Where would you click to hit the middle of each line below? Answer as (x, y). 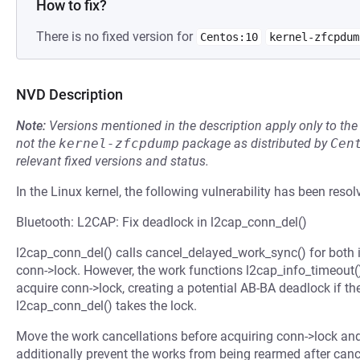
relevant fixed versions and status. (112, 161)
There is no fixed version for (116, 37)
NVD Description (70, 94)
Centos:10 (229, 37)
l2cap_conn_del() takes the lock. (106, 306)
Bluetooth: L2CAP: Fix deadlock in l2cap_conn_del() (162, 222)
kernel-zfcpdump (119, 143)
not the (37, 143)
